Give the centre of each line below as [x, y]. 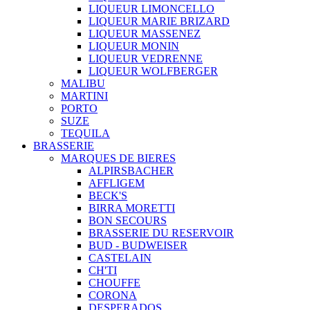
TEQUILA [85, 133]
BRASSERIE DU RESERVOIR [161, 232]
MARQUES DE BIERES [118, 158]
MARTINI [84, 95]
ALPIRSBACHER [131, 170]
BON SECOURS [128, 220]
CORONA [113, 295]
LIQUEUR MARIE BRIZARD [159, 21]
